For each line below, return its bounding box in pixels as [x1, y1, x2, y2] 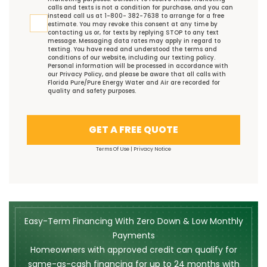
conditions [48, 54, 80, 62]
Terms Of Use [96, 145, 129, 153]
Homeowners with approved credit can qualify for [30, 244, 237, 256]
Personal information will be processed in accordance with [48, 62, 228, 70]
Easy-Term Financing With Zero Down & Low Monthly [24, 215, 243, 228]
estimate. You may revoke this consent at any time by [48, 20, 218, 29]
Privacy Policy [60, 70, 102, 79]
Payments [112, 229, 155, 242]
